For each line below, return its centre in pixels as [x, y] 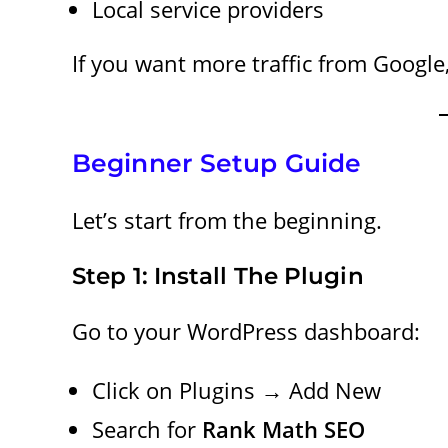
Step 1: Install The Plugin [218, 275]
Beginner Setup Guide [216, 162]
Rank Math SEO [283, 428]
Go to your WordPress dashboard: [246, 330]
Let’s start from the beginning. [227, 219]
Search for [147, 428]
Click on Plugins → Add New [236, 389]
